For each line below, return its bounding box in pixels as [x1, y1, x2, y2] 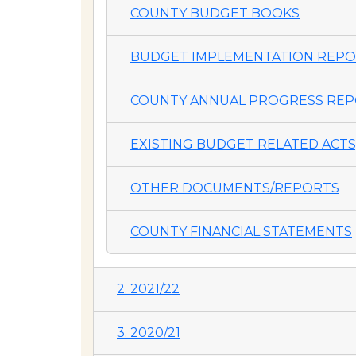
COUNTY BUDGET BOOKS [130, 6, 300, 21]
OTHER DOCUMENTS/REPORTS [130, 180, 339, 195]
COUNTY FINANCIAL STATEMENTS [130, 224, 352, 239]
